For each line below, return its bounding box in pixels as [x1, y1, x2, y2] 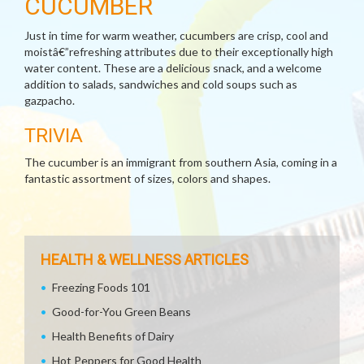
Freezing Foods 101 [52, 280, 150, 294]
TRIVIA [24, 124, 83, 147]
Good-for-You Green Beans [52, 305, 191, 318]
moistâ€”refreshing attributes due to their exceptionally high [24, 45, 333, 58]
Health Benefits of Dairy [52, 329, 174, 343]
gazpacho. [24, 93, 75, 107]
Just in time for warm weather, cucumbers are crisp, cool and [24, 28, 328, 42]
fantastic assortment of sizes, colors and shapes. [24, 171, 271, 185]
